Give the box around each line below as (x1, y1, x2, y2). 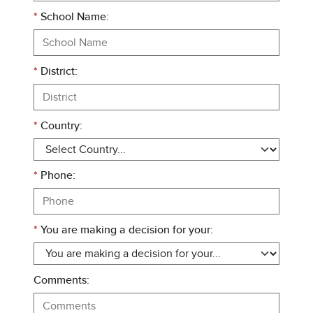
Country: (41, 119, 82, 131)
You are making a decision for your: (41, 224, 213, 236)
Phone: (41, 170, 75, 182)
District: (41, 65, 78, 77)
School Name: (41, 10, 109, 22)
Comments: (34, 274, 89, 286)
